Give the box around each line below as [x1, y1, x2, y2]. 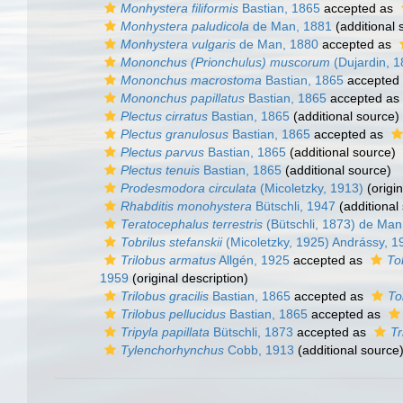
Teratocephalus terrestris [121, 217, 263, 231]
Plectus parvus [121, 145, 204, 159]
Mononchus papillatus [121, 91, 245, 105]
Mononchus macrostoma [121, 73, 262, 87]
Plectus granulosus [121, 127, 228, 141]
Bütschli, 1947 [252, 199, 336, 213]
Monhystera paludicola [121, 19, 249, 33]
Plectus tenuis [121, 163, 200, 177]
